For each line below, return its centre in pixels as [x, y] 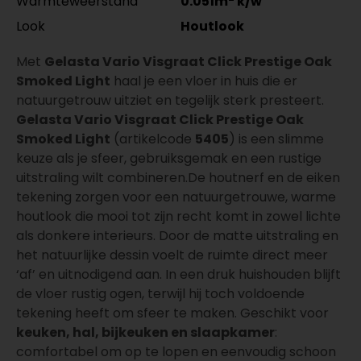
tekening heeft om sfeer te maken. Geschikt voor [172, 313]
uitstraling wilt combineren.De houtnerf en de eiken [178, 177]
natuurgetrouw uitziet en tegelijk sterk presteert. [170, 100]
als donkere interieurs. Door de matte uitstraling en [177, 235]
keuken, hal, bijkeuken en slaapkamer [145, 332]
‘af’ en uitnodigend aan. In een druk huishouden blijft [178, 274]
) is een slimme [276, 139]
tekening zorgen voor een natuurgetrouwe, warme [176, 197]
